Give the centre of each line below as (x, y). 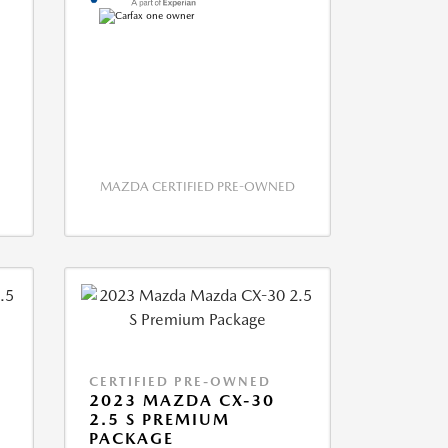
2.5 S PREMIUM (159, 419)
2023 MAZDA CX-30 (181, 400)
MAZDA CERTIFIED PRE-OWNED (197, 186)
